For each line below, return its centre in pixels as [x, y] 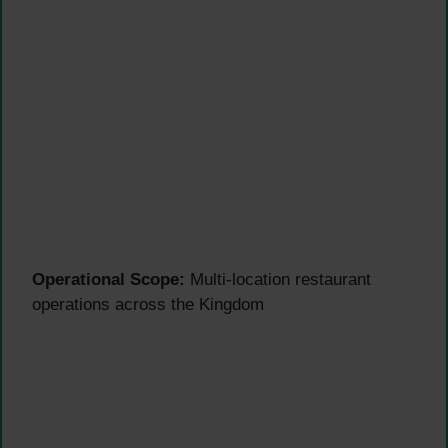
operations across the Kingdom [148, 305]
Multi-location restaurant [278, 280]
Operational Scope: [108, 280]
